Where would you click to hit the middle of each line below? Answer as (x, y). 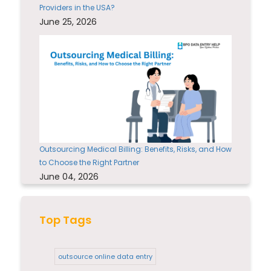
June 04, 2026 (69, 177)
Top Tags (65, 220)
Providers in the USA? (77, 7)
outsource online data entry (105, 257)
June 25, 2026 (68, 21)
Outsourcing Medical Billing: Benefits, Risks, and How (135, 149)
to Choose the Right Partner (89, 163)
